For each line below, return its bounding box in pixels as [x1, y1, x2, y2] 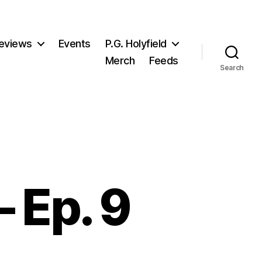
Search [219, 63, 244, 72]
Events [58, 37, 91, 50]
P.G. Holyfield [105, 37, 167, 50]
